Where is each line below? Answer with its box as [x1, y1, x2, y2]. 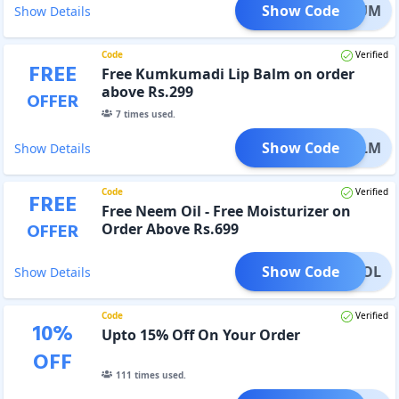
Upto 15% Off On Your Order [101, 324, 300, 345]
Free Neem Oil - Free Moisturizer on [101, 200, 351, 221]
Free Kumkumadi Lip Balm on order [101, 63, 354, 84]
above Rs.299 [101, 81, 193, 102]
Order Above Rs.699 [101, 218, 239, 239]
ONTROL [321, 261, 381, 281]
